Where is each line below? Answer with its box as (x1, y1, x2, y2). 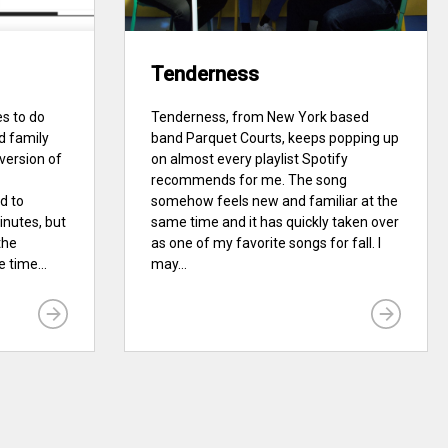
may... (151, 256, 188, 273)
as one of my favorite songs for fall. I (151, 235, 382, 252)
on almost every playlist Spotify (151, 151, 349, 168)
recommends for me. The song (151, 172, 348, 189)
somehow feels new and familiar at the (151, 193, 399, 210)
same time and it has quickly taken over (151, 214, 400, 231)
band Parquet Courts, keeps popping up (151, 130, 400, 147)
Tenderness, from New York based (151, 109, 370, 126)
